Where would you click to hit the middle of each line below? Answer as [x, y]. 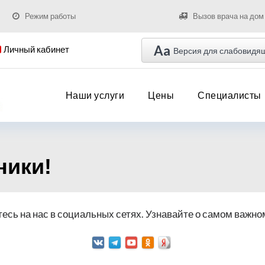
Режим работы [50, 16]
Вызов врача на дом [228, 16]
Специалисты [230, 95]
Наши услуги [95, 95]
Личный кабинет [36, 49]
